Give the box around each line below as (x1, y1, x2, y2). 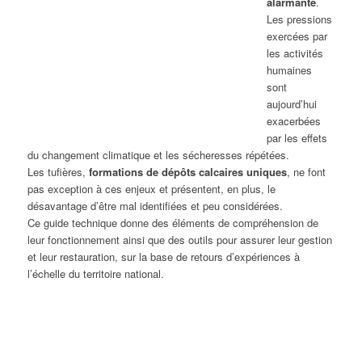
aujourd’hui (266, 95, 317, 112)
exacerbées (266, 112, 321, 128)
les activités (266, 44, 323, 61)
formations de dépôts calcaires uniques (88, 163, 287, 179)
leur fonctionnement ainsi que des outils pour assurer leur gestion (27, 231, 332, 247)
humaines (266, 61, 312, 78)
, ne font (286, 163, 326, 179)
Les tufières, (27, 163, 89, 179)
